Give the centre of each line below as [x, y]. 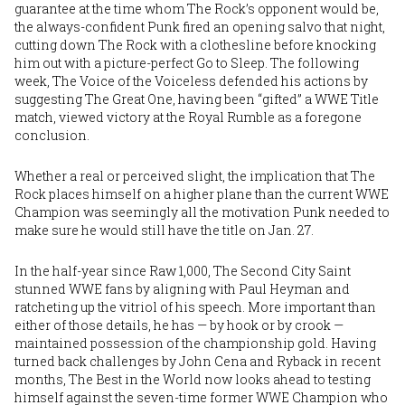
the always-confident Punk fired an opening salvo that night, [200, 26]
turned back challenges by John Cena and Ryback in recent [198, 361]
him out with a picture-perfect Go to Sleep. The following [187, 62]
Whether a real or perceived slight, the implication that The [195, 175]
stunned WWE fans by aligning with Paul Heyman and [182, 288]
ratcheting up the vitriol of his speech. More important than [195, 306]
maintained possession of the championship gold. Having [195, 343]
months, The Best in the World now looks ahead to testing [193, 379]
